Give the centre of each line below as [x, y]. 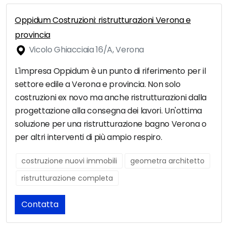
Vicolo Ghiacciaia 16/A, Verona [86, 50]
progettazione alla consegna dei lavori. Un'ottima [108, 111]
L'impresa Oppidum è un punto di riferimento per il [110, 71]
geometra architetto [167, 161]
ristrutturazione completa [67, 178]
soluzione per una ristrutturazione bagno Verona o [111, 124]
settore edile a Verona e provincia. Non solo [98, 84]
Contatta [40, 205]
